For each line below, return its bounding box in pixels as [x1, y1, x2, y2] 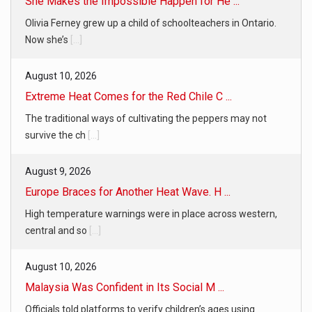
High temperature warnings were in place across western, [25, 208, 277, 219]
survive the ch [25, 129, 88, 141]
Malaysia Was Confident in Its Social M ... [25, 280, 224, 294]
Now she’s [25, 33, 70, 45]
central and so [25, 224, 89, 236]
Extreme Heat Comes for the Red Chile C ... [25, 89, 232, 103]
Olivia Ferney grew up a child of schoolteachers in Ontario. [25, 17, 276, 29]
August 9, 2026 [25, 165, 91, 177]
